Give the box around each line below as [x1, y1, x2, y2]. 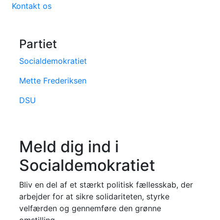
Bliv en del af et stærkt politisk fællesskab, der [19, 179, 193, 190]
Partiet [19, 36, 57, 51]
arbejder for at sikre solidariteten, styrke [19, 191, 169, 201]
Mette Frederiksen [19, 75, 86, 85]
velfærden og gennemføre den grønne [19, 203, 161, 213]
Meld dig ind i [19, 137, 119, 156]
